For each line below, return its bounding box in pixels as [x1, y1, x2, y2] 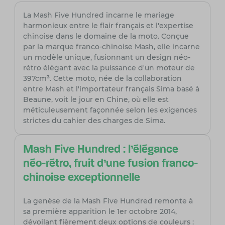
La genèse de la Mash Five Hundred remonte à [23, 196, 193, 206]
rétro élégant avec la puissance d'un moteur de [23, 63, 195, 73]
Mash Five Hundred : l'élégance [23, 144, 178, 156]
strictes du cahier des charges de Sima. [23, 116, 167, 126]
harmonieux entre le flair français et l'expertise [23, 21, 193, 31]
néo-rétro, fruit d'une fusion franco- [23, 158, 198, 170]
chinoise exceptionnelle [23, 172, 140, 184]
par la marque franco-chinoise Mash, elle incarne [23, 42, 200, 52]
